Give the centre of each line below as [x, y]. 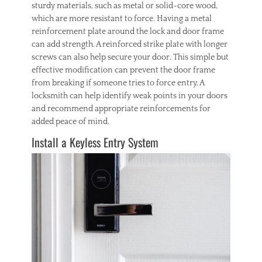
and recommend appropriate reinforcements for [121, 109]
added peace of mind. [70, 122]
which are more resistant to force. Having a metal [122, 19]
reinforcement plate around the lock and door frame [128, 32]
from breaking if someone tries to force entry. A [118, 83]
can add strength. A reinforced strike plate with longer [130, 45]
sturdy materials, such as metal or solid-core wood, [125, 6]
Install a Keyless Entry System [95, 142]
